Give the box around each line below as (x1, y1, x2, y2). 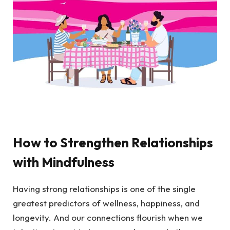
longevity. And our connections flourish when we (13, 212, 203, 223)
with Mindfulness (13, 153, 114, 170)
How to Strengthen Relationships (13, 133, 213, 151)
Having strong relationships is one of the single (13, 183, 196, 194)
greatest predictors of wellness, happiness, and (13, 197, 200, 208)
